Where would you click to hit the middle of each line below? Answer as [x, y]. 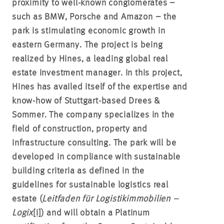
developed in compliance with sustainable [96, 157]
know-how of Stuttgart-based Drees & [86, 101]
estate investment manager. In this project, [97, 73]
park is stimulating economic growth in [89, 31]
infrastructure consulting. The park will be [94, 143]
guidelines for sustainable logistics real [90, 185]
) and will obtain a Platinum [95, 213]
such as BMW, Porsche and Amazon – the [94, 17]
